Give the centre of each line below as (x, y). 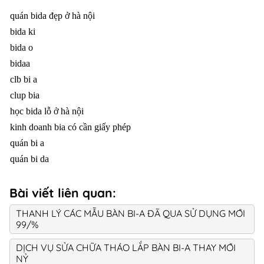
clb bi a (24, 79)
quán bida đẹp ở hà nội (52, 16)
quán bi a (27, 143)
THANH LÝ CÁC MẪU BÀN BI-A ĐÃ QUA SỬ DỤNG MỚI (131, 213)
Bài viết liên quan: (63, 193)
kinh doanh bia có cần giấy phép (70, 127)
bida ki (23, 32)
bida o (22, 47)
